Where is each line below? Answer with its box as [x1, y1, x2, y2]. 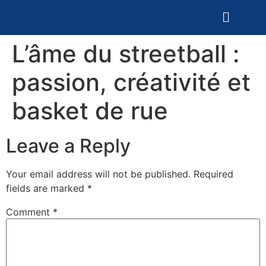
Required [194, 168, 233, 180]
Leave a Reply [6, 134, 131, 158]
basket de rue [12, 96, 168, 126]
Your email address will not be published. [6, 168, 191, 180]
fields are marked [6, 182, 87, 195]
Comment [6, 206, 53, 218]
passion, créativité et [12, 68, 251, 97]
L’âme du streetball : [12, 39, 239, 69]
